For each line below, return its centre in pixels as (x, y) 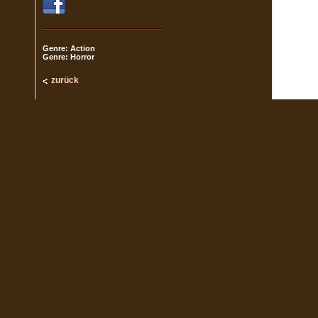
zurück (65, 80)
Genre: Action (69, 48)
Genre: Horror (68, 57)
